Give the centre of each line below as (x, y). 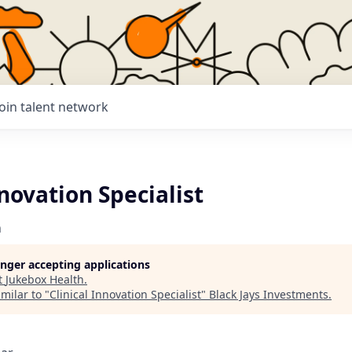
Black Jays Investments (269, 294)
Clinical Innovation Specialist (125, 294)
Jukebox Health (45, 279)
